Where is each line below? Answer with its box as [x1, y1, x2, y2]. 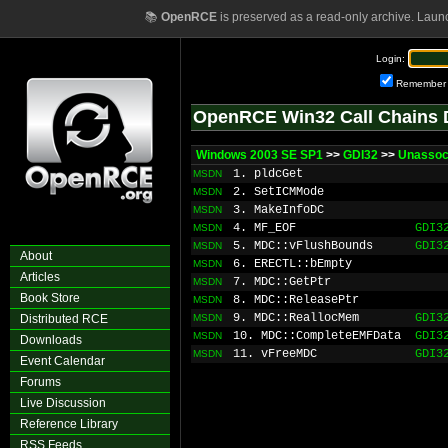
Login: [376, 53, 405, 64]
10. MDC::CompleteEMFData [233, 329, 401, 343]
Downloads [20, 333, 82, 347]
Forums [20, 375, 61, 389]
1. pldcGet [233, 167, 303, 181]
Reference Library [20, 417, 118, 431]
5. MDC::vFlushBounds [233, 239, 373, 253]
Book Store [20, 291, 80, 305]
